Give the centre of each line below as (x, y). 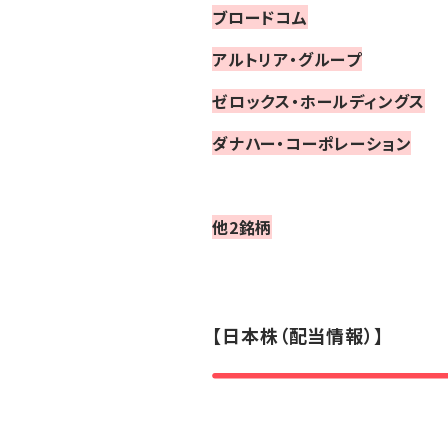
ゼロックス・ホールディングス (319, 101)
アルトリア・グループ (287, 59)
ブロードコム (260, 17)
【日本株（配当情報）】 (298, 335)
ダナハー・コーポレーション (312, 143)
